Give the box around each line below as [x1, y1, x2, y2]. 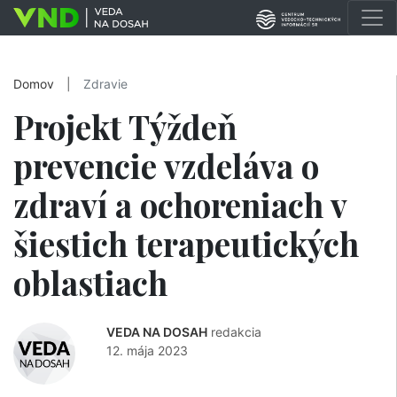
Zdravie [83, 77, 128, 91]
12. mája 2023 [106, 343, 188, 358]
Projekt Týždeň [13, 105, 237, 148]
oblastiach [13, 261, 167, 304]
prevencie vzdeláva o [13, 144, 319, 187]
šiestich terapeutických [13, 222, 359, 265]
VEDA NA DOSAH [106, 324, 207, 339]
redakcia [211, 324, 261, 339]
